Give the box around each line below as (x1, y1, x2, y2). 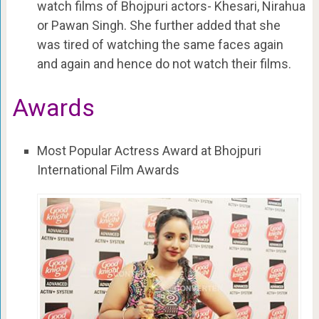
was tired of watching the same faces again (36, 36, 283, 52)
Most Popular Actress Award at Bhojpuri (36, 143, 261, 159)
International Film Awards (36, 162, 179, 178)
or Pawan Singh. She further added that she (36, 17, 281, 33)
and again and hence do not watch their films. (36, 56, 291, 71)
